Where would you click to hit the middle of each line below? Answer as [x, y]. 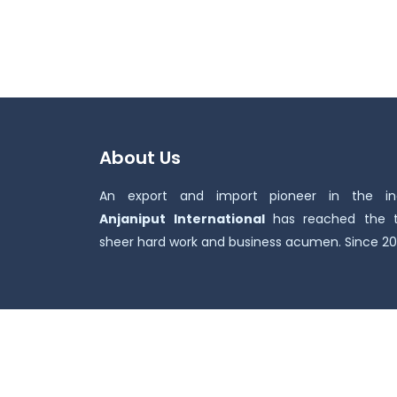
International [220, 219]
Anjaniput [132, 219]
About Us [140, 158]
